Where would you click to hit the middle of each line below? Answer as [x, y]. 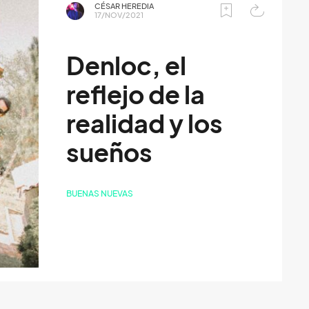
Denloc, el [127, 66]
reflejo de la [136, 94]
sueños [110, 152]
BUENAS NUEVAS [100, 193]
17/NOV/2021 [119, 15]
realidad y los [145, 123]
